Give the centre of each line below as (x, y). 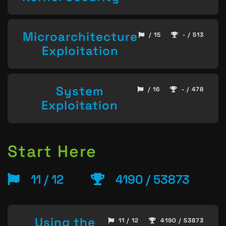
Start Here (52, 152)
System (80, 91)
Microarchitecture (80, 37)
